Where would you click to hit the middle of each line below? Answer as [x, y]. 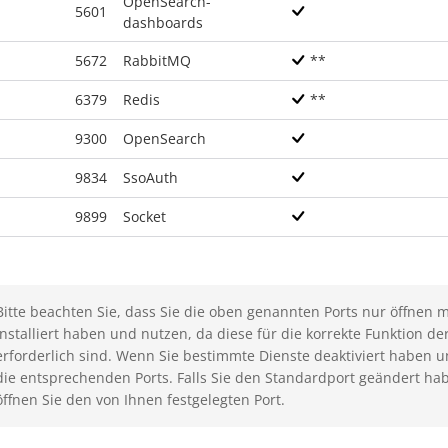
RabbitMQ [157, 60]
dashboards [163, 22]
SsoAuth [150, 177]
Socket [144, 216]
